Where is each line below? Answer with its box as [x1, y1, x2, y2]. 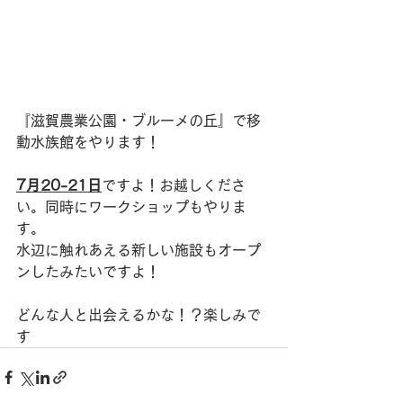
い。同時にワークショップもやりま [16, 199, 246, 214]
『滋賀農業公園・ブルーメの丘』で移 [16, 112, 261, 128]
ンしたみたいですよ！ [16, 264, 160, 279]
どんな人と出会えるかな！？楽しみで [16, 307, 261, 322]
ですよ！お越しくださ [102, 177, 246, 193]
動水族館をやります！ [16, 134, 160, 149]
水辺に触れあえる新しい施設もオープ [16, 242, 261, 257]
